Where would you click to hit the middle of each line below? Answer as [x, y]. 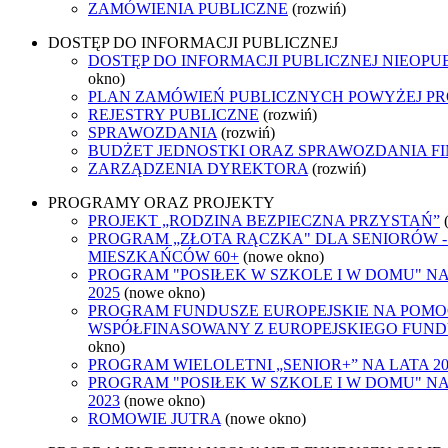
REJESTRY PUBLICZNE [173, 114]
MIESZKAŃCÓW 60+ [163, 256]
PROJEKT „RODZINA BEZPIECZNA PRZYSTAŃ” [264, 220]
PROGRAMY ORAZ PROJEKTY [161, 202]
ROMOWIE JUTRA [154, 418]
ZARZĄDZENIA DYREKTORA [198, 168]
